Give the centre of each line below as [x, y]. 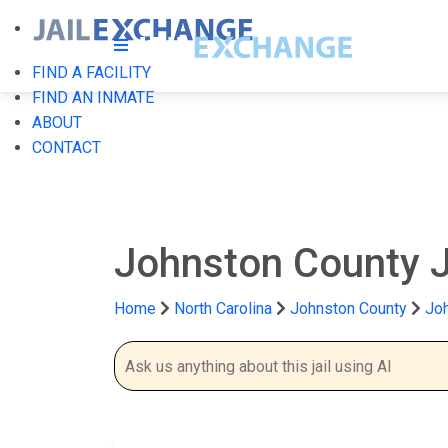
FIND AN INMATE [93, 97]
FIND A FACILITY [91, 72]
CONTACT [66, 147]
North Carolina [223, 308]
